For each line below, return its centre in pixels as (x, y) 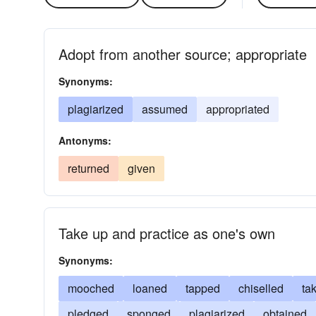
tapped (203, 288)
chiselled (261, 288)
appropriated (238, 109)
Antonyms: (85, 140)
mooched (91, 288)
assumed (165, 109)
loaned (150, 288)
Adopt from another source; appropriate (183, 54)
